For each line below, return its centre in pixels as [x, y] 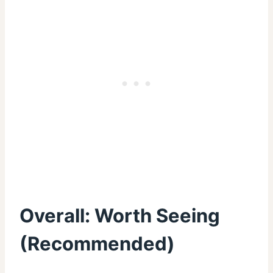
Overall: [57, 215]
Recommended [97, 243]
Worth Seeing [157, 215]
